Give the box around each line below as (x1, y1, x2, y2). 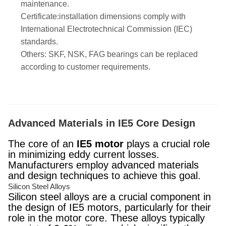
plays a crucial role (124, 138, 210, 149)
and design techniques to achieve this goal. (8, 170, 201, 181)
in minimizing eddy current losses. (8, 149, 159, 160)
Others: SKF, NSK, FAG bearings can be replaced (21, 50, 198, 59)
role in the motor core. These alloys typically (8, 212, 205, 223)
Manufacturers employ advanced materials (8, 159, 199, 171)
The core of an (8, 138, 77, 149)
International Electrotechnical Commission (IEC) (21, 25, 192, 33)
